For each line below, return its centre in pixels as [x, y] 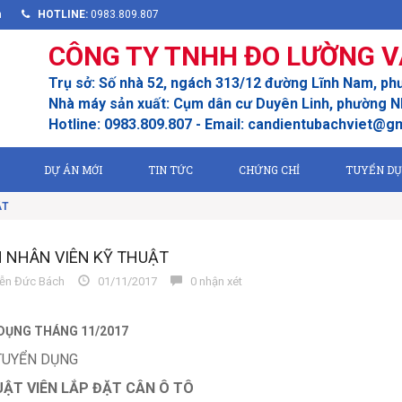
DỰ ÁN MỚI [73, 170]
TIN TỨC [170, 170]
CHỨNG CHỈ [269, 170]
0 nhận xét [212, 281]
